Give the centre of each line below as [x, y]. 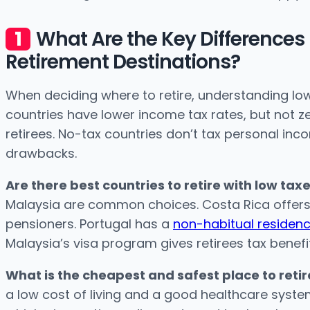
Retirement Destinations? [123, 62]
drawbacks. [41, 154]
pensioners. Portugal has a [89, 224]
